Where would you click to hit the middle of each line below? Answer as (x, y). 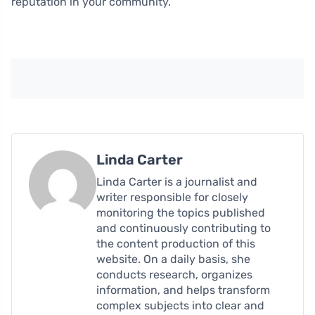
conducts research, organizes (174, 274)
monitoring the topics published (181, 212)
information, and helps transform (183, 290)
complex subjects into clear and (180, 305)
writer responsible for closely (172, 197)
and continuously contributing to (184, 228)
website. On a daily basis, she (173, 259)
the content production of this (176, 243)
